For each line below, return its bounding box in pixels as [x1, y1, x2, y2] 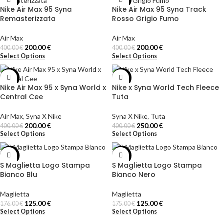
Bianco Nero [112, 169, 155, 179]
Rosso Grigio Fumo [112, 14, 179, 24]
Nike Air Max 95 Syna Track [112, 4, 206, 15]
